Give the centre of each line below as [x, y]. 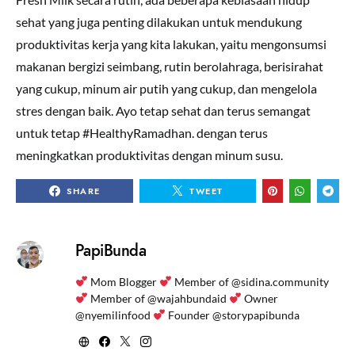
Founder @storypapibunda [232, 315]
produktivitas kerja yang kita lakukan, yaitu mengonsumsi [171, 44]
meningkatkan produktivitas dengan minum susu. [149, 155]
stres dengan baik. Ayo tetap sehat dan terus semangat [163, 111]
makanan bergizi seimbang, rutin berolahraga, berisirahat [170, 66]
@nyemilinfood [114, 315]
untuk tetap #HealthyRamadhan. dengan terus [142, 133]
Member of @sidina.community [250, 282]
